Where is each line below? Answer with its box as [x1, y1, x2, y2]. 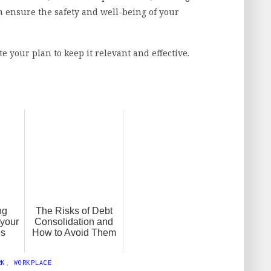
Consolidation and [34, 217, 113, 227]
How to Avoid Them [31, 227, 116, 238]
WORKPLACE [14, 259, 52, 267]
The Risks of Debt [35, 206, 113, 217]
